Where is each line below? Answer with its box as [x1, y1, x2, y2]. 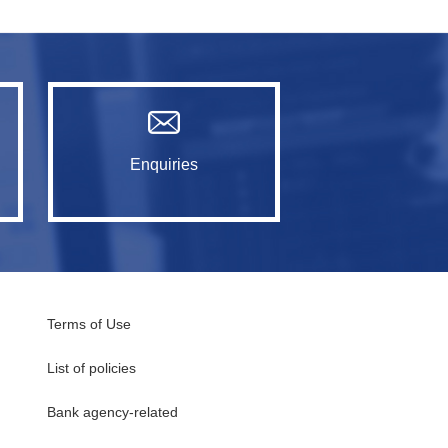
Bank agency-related [46, 403, 178, 420]
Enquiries [130, 155, 198, 173]
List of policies [46, 359, 136, 376]
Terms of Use [46, 315, 131, 332]
